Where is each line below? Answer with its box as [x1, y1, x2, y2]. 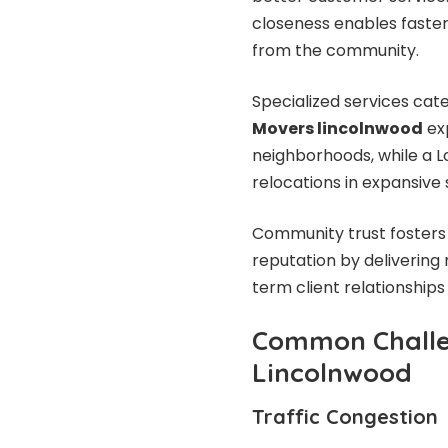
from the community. [252, 39, 419, 63]
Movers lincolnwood [252, 117, 423, 141]
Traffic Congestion [252, 403, 438, 429]
